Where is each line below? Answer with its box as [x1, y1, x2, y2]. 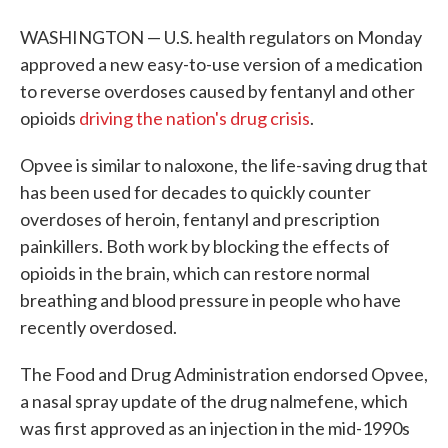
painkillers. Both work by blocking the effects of [20, 235, 390, 257]
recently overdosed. [20, 316, 177, 338]
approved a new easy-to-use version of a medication [20, 53, 423, 75]
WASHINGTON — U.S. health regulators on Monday [20, 26, 422, 48]
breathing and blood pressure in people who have [20, 289, 401, 311]
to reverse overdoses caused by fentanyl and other [20, 80, 415, 102]
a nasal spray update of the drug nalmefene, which [20, 390, 408, 412]
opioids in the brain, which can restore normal [20, 262, 370, 284]
